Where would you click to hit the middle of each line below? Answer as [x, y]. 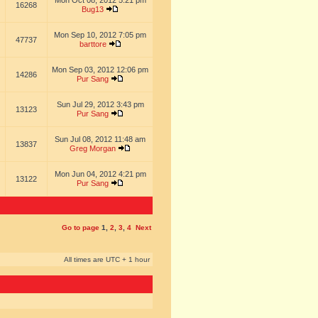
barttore [93, 44]
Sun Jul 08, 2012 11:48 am [100, 139]
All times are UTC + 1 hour [107, 259]
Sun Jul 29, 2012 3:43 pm [100, 104]
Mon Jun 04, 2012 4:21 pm [100, 174]
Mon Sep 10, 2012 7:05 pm [100, 35]
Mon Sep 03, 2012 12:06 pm [100, 70]
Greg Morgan [93, 148]
